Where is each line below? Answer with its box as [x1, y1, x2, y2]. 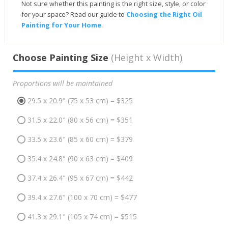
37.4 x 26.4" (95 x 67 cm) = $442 [27, 173, 133, 183]
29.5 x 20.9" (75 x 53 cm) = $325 [27, 96, 133, 106]
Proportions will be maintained [12, 78, 112, 88]
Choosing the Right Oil [126, 9, 202, 19]
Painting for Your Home [21, 20, 101, 30]
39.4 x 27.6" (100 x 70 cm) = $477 [27, 192, 137, 203]
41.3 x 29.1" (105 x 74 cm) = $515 [27, 212, 137, 222]
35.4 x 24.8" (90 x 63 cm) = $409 [27, 154, 133, 164]
